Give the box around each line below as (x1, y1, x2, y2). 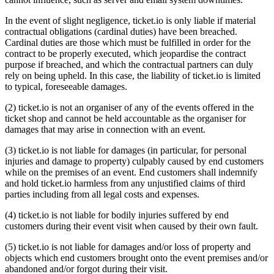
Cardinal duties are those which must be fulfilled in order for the (5, 37, 251, 48)
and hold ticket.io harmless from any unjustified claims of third (5, 177, 245, 188)
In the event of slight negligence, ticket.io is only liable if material (5, 15, 256, 26)
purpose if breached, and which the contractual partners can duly (5, 59, 253, 70)
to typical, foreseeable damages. (5, 81, 127, 92)
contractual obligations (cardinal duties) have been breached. (5, 26, 237, 37)
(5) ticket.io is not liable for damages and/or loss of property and (5, 241, 251, 252)
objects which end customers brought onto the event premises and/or (5, 252, 268, 263)
